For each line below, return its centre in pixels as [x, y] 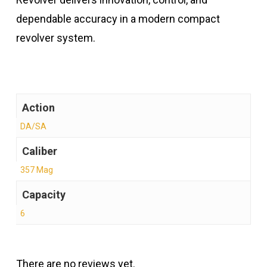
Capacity [44, 194]
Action [38, 107]
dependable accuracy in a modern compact [118, 18]
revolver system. [55, 38]
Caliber [39, 151]
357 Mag [36, 170]
